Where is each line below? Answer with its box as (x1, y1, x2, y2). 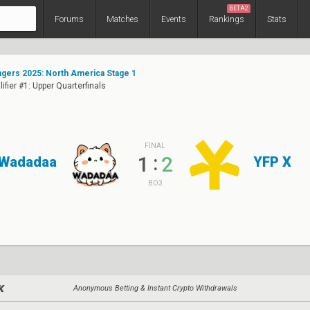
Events (161, 15, 186, 24)
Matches (107, 15, 138, 24)
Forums (55, 15, 84, 24)
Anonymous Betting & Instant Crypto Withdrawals (73, 284, 237, 293)
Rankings (209, 15, 244, 24)
